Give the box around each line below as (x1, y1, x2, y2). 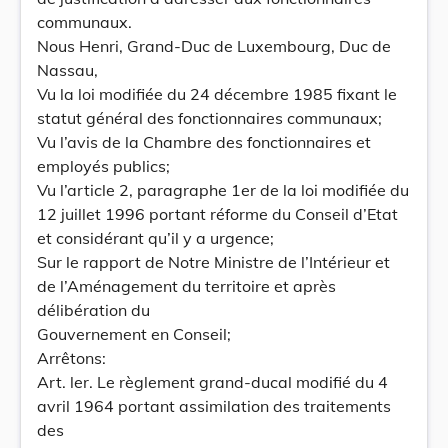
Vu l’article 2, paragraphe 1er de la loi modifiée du (37, 180, 409, 200)
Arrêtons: (37, 348, 106, 368)
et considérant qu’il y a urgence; (37, 228, 274, 248)
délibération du (37, 300, 150, 320)
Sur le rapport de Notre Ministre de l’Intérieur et (37, 252, 390, 272)
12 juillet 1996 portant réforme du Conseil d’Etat (37, 204, 398, 224)
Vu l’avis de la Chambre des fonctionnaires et (37, 132, 371, 152)
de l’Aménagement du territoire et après (37, 276, 336, 296)
